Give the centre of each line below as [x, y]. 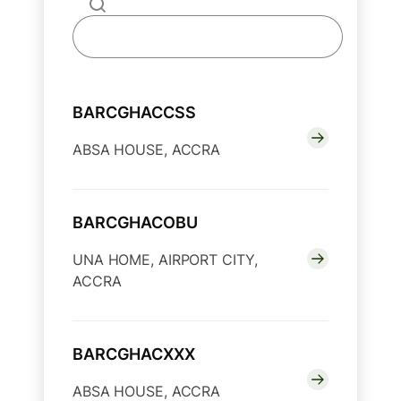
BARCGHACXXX [134, 354]
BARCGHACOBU [135, 223]
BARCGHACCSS [134, 113]
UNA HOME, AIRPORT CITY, [165, 260]
